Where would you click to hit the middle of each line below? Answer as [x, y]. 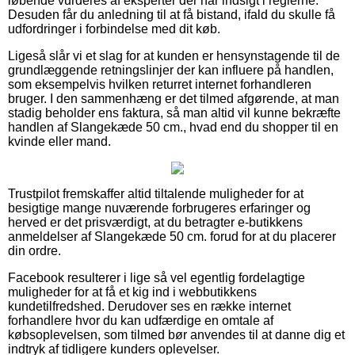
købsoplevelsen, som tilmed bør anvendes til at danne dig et [176, 334]
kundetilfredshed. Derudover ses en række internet [149, 306]
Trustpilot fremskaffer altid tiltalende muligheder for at [156, 193]
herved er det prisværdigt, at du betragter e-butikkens [155, 222]
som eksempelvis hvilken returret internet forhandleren [160, 84]
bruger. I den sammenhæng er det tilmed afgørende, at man [174, 98]
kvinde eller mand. [59, 141]
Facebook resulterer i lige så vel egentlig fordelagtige [157, 277]
